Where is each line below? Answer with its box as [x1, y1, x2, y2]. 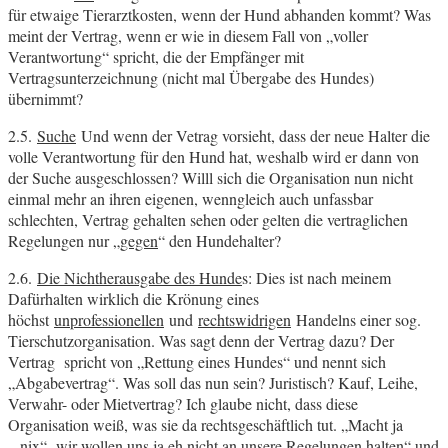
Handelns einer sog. [291, 309, 421, 331]
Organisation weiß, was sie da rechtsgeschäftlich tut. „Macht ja [8, 414, 403, 436]
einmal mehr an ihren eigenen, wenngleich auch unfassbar [8, 188, 373, 210]
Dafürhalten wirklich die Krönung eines [8, 288, 259, 310]
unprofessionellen [54, 309, 164, 331]
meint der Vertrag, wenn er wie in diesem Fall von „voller [8, 25, 368, 47]
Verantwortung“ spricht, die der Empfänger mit [8, 46, 304, 68]
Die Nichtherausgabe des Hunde [37, 267, 242, 289]
